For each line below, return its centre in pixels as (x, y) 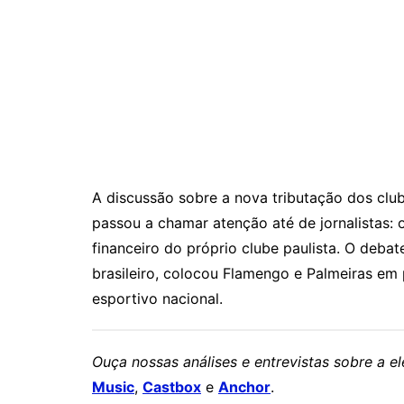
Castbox (172, 387)
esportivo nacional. (157, 299)
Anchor (244, 387)
